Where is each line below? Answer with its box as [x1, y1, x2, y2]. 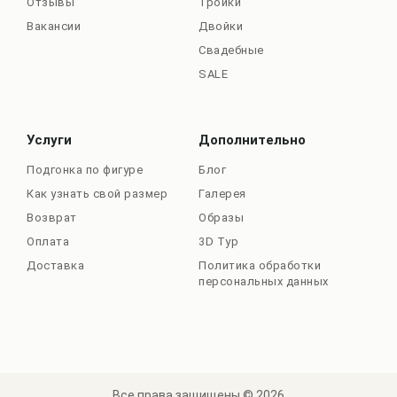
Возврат [27, 210, 77, 224]
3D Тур [198, 234, 238, 248]
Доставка [27, 258, 84, 272]
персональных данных [198, 274, 329, 288]
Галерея [198, 186, 246, 200]
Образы [198, 210, 244, 224]
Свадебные [198, 43, 264, 57]
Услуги [27, 131, 72, 148]
